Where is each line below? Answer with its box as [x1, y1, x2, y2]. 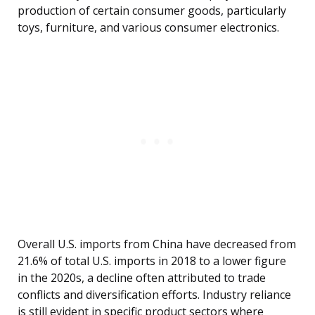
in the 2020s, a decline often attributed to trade [18, 270, 266, 286]
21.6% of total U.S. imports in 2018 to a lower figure [18, 253, 286, 269]
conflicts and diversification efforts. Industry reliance [18, 287, 291, 303]
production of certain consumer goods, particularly [18, 3, 286, 19]
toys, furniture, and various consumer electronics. [18, 20, 279, 36]
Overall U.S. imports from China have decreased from [18, 236, 296, 252]
